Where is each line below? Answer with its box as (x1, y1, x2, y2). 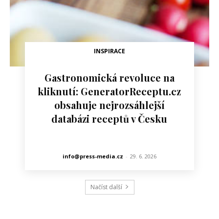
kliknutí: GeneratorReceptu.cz (38, 84, 181, 98)
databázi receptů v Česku (51, 111, 168, 125)
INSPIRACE (93, 46, 125, 55)
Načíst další (90, 182, 122, 191)
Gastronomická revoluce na (44, 70, 175, 84)
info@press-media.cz (62, 152, 123, 160)
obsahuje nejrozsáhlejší (54, 98, 165, 111)
